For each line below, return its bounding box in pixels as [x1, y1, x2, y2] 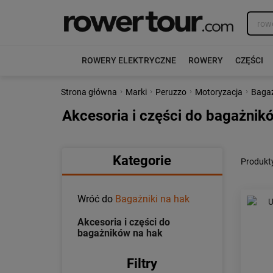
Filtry [127, 256, 158, 271]
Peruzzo [155, 87, 186, 97]
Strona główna [61, 87, 117, 97]
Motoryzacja [195, 87, 243, 97]
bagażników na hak [77, 227, 163, 239]
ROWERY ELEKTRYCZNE [81, 55, 176, 65]
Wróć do [77, 193, 115, 205]
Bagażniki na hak [115, 193, 190, 205]
